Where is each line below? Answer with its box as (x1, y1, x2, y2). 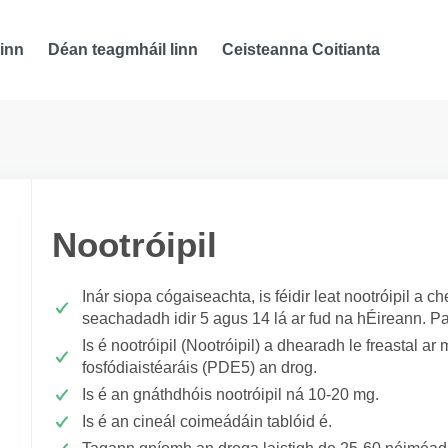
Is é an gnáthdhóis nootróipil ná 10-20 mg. (82, 386, 379, 403)
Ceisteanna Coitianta (222, 41, 381, 58)
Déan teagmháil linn (48, 41, 199, 58)
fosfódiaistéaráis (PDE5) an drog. (82, 359, 317, 376)
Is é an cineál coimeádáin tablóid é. (82, 413, 332, 430)
